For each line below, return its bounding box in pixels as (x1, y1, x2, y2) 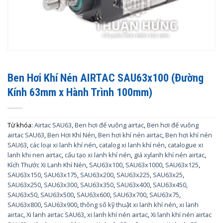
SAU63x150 (7, 170, 41, 179)
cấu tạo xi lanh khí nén (65, 150, 131, 159)
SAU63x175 (44, 170, 77, 179)
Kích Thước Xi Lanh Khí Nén (7, 160, 86, 169)
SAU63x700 (113, 190, 146, 199)
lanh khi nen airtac (7, 150, 62, 159)
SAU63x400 (116, 180, 150, 189)
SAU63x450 (153, 180, 186, 189)
